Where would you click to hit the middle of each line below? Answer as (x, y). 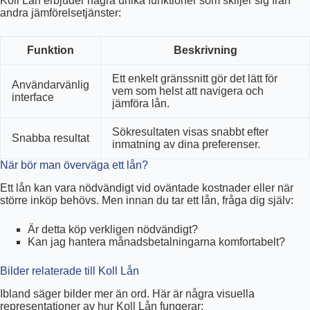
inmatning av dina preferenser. (186, 145)
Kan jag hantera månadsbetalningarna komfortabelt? (156, 241)
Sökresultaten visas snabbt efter (190, 132)
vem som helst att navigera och (188, 91)
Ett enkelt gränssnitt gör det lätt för (195, 79)
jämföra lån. (141, 104)
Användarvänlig (51, 85)
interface (33, 98)
